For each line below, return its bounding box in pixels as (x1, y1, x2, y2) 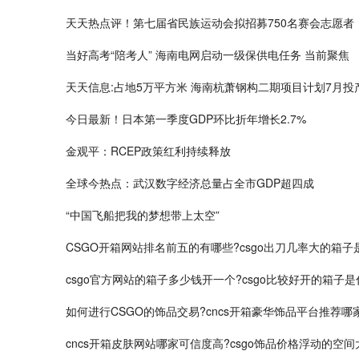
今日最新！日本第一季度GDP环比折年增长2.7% (66, 110, 306, 127)
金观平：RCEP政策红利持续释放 (66, 142, 231, 159)
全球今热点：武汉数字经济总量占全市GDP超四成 (66, 174, 314, 191)
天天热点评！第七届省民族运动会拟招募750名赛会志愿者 (66, 14, 354, 30)
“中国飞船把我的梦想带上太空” (66, 206, 220, 223)
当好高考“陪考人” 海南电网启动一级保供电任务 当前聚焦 (66, 46, 349, 63)
